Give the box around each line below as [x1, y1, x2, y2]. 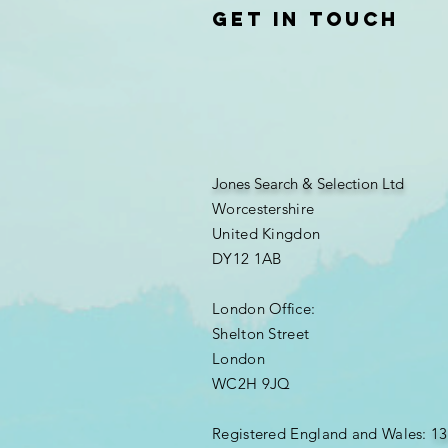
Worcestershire [212, 199, 315, 218]
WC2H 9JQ [212, 374, 291, 393]
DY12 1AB [212, 249, 282, 268]
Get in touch [212, 7, 399, 31]
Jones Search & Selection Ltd [212, 174, 404, 193]
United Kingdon [212, 224, 321, 243]
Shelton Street [212, 324, 310, 343]
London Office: [212, 299, 316, 318]
